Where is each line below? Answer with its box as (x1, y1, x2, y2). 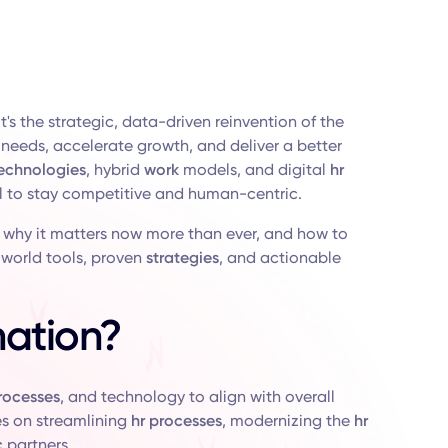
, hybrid (85, 160, 144, 179)
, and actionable (218, 248, 341, 267)
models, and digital (178, 160, 330, 179)
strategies (145, 248, 219, 267)
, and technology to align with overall (59, 387, 335, 406)
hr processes (130, 411, 222, 430)
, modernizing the (221, 411, 354, 430)
